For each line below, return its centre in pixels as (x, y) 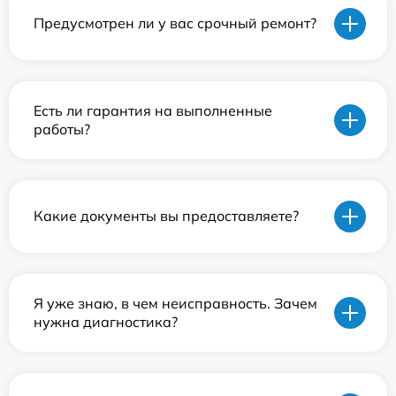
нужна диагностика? (106, 321)
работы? (62, 129)
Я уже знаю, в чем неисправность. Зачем (175, 303)
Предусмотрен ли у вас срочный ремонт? (175, 23)
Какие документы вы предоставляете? (166, 216)
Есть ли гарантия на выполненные (153, 110)
